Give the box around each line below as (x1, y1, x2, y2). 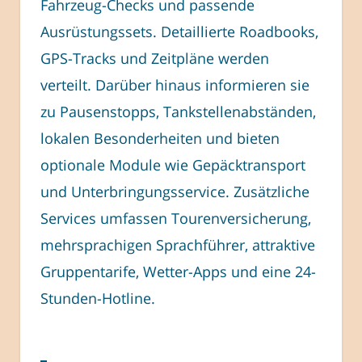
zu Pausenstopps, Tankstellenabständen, (40, 101, 316, 121)
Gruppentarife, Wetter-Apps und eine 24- (40, 261, 316, 281)
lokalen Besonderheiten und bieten (40, 128, 280, 148)
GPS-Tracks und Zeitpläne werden (40, 48, 269, 68)
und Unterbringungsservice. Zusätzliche (40, 181, 309, 201)
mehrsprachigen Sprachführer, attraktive (40, 234, 315, 255)
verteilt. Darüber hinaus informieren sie (40, 74, 309, 95)
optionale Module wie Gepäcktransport (40, 154, 305, 175)
